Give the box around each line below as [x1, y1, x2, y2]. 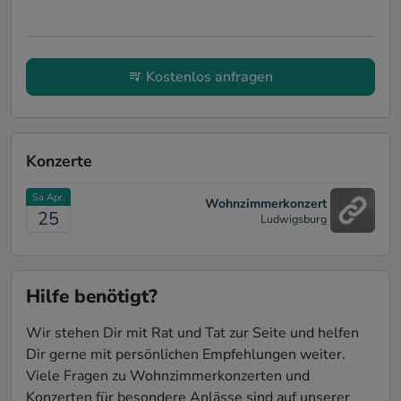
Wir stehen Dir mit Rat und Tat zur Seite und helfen [26, 323, 359, 344]
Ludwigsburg [260, 210, 327, 226]
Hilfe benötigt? [26, 284, 158, 310]
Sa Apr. [31, 191, 65, 205]
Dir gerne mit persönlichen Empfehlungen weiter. [26, 345, 346, 365]
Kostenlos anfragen [146, 67, 273, 88]
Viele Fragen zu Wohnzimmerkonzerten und [26, 366, 310, 387]
